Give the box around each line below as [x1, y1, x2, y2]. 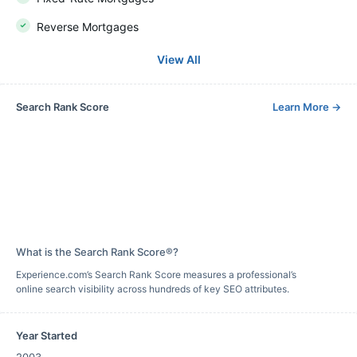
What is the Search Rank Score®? [16, 245, 178, 258]
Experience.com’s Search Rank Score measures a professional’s [16, 269, 296, 280]
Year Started [16, 329, 77, 342]
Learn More [273, 100, 331, 113]
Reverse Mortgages [37, 20, 139, 33]
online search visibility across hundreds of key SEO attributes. [16, 283, 289, 295]
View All [156, 53, 201, 66]
